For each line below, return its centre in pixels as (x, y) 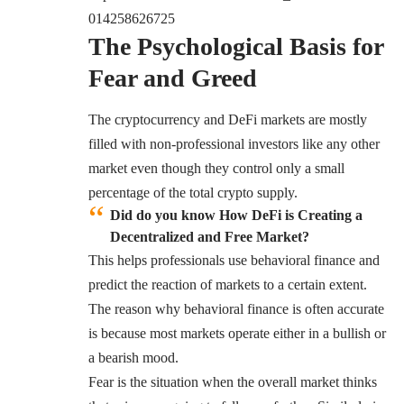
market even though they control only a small (216, 168)
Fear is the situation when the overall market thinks (233, 381)
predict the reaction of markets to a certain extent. (228, 284)
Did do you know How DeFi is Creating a (236, 215)
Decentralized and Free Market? (210, 236)
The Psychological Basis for (236, 47)
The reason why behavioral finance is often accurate (236, 308)
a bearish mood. (135, 357)
